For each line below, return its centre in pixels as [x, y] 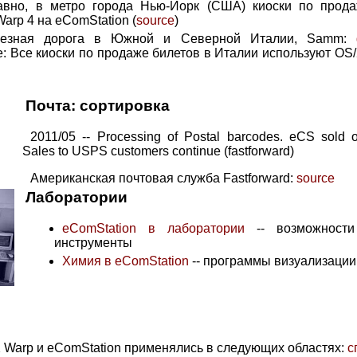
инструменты [93, 243]
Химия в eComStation [126, 261]
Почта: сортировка [98, 106]
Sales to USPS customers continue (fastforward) [158, 151]
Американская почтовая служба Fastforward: [163, 178]
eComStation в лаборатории [153, 229]
